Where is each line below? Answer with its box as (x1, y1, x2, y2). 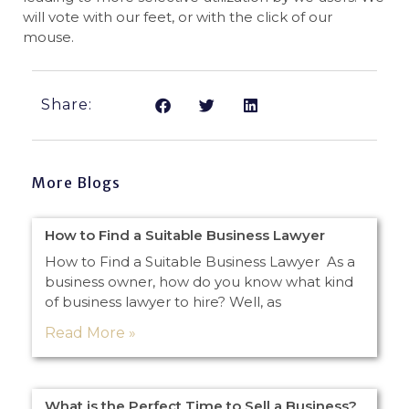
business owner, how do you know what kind (45, 272, 353, 290)
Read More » (45, 323, 136, 341)
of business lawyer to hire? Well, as (45, 292, 281, 310)
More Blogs (32, 173, 121, 192)
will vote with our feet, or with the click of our (23, 8, 332, 26)
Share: (41, 96, 92, 114)
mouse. (23, 28, 74, 47)
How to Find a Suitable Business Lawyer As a (45, 252, 355, 270)
